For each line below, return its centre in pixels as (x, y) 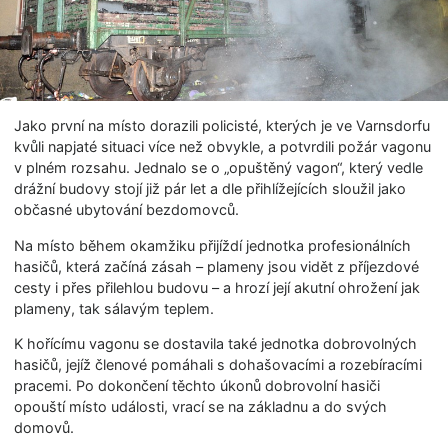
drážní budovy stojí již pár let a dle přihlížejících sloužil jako (210, 189)
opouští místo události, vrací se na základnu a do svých (201, 406)
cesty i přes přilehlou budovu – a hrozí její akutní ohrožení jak (217, 287)
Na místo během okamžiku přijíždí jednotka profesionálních (213, 245)
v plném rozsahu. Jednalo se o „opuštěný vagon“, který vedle (219, 168)
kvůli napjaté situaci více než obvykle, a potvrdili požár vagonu (223, 147)
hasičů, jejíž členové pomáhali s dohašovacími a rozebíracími (218, 364)
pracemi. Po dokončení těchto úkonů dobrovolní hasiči (197, 385)
